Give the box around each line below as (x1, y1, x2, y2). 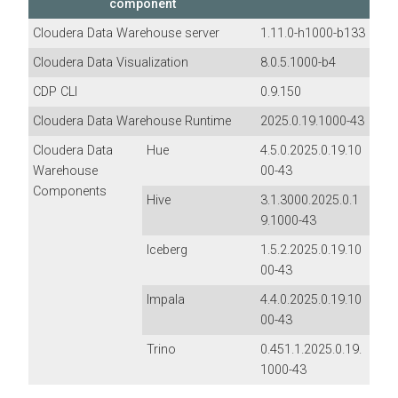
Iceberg (147, 242, 187, 258)
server (181, 25, 219, 41)
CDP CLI (33, 84, 77, 99)
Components (33, 183, 107, 199)
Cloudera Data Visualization (33, 54, 188, 70)
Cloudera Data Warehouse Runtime (33, 113, 231, 129)
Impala (147, 291, 185, 307)
